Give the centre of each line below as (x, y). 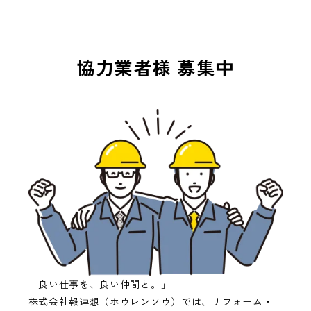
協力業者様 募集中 (155, 67)
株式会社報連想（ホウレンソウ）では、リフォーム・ (151, 301)
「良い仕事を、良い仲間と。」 (100, 284)
